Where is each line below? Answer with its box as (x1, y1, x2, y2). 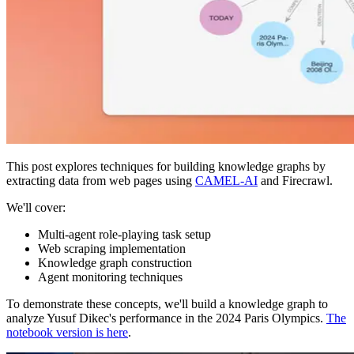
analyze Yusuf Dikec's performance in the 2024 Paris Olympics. (6, 311, 326, 325)
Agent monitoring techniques (38, 269, 183, 284)
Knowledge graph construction (38, 255, 192, 269)
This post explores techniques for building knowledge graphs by (6, 159, 326, 173)
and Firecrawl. (258, 173, 333, 187)
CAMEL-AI (195, 173, 258, 187)
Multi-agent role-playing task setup (38, 227, 211, 241)
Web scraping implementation (38, 241, 186, 255)
